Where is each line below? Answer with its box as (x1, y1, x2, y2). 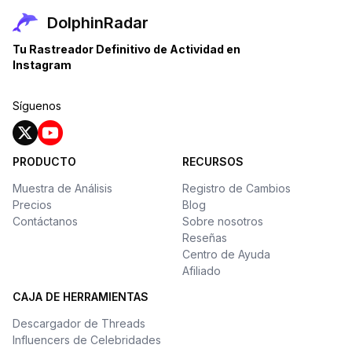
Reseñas (182, 231, 227, 244)
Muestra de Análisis (13, 181, 112, 195)
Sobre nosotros (182, 214, 263, 228)
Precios (13, 198, 52, 211)
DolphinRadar (47, 13, 148, 32)
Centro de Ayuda (182, 247, 270, 261)
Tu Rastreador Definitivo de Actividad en (13, 42, 240, 56)
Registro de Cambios (182, 181, 291, 195)
